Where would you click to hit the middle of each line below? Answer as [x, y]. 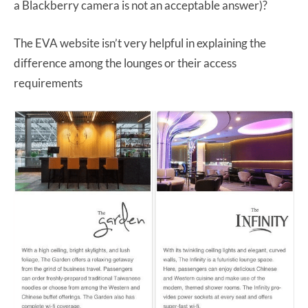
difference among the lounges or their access [125, 63]
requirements [48, 82]
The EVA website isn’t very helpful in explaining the [140, 43]
